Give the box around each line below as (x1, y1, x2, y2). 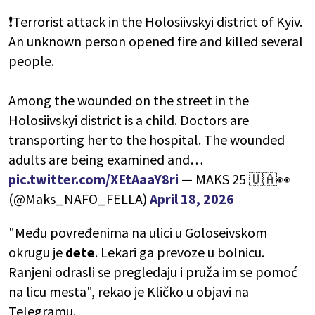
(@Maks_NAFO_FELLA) (8, 190, 150, 208)
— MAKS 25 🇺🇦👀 (179, 170, 291, 188)
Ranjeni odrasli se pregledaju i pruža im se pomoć (8, 263, 297, 281)
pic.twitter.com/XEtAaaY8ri (8, 170, 179, 188)
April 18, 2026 (150, 190, 234, 208)
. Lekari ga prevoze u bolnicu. (95, 243, 264, 262)
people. (8, 52, 54, 70)
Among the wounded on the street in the (8, 91, 249, 110)
